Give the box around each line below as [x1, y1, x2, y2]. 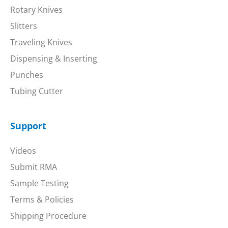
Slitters [10, 20, 37, 32]
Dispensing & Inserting [10, 52, 97, 64]
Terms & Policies [10, 193, 74, 205]
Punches [10, 69, 43, 80]
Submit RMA [10, 161, 57, 173]
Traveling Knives [10, 36, 72, 48]
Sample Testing [10, 177, 69, 189]
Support [10, 119, 46, 132]
